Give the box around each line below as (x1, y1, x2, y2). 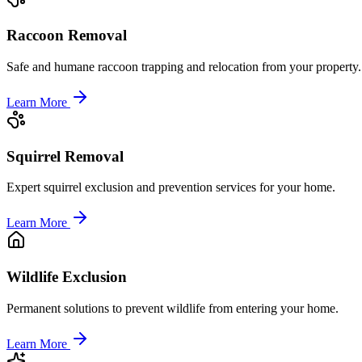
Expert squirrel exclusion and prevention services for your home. (6, 180, 335, 195)
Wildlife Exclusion (6, 267, 127, 285)
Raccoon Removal (6, 27, 127, 44)
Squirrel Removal (6, 147, 124, 165)
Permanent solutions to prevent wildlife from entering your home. (6, 301, 339, 315)
